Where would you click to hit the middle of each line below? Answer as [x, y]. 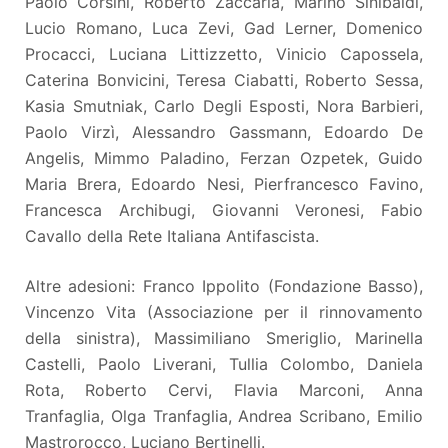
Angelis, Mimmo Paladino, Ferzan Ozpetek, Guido [224, 157]
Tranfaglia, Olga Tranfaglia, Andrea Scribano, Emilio [224, 415]
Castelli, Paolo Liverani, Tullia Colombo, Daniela [224, 363]
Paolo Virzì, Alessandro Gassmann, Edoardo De [224, 131]
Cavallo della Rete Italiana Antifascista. [172, 235]
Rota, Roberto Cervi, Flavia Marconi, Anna [224, 389]
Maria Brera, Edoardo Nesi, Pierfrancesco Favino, [224, 183]
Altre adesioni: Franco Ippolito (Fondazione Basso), [224, 285]
